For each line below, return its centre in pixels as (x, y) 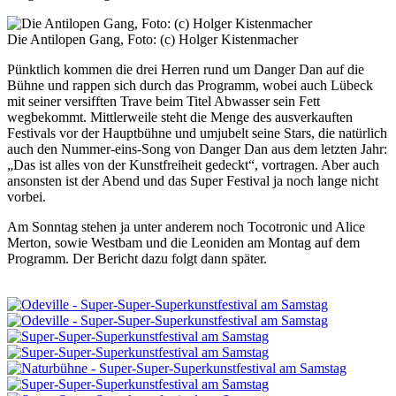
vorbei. (27, 196)
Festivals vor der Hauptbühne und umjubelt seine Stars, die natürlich (197, 133)
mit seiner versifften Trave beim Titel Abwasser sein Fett (164, 101)
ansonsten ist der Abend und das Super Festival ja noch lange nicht (193, 180)
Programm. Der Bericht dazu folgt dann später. (137, 258)
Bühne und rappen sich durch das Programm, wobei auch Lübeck (190, 85)
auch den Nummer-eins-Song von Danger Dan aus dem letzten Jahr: (197, 148)
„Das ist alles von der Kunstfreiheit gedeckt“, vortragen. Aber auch (193, 164)
